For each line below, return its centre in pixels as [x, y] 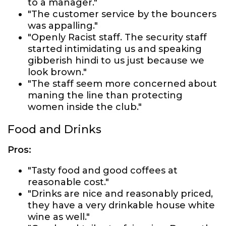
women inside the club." [85, 107]
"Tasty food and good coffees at [103, 171]
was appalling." [63, 26]
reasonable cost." [68, 182]
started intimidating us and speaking [115, 49]
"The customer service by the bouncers [122, 14]
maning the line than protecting [105, 95]
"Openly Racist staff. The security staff [117, 37]
